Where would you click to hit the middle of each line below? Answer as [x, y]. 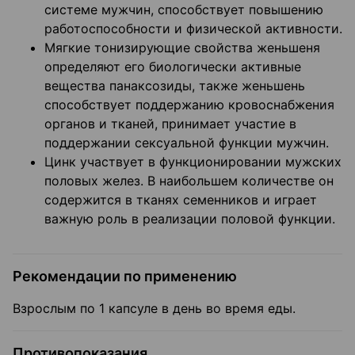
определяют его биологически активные [173, 67]
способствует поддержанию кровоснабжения [189, 105]
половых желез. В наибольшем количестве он [189, 181]
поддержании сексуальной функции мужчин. [187, 143]
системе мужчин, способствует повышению [184, 10]
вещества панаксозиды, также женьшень [175, 86]
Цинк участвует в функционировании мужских [193, 162]
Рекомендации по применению [125, 277]
